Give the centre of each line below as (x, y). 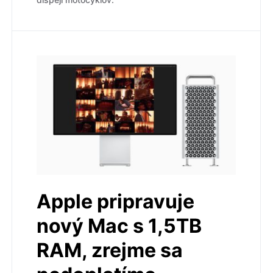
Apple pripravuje (115, 201)
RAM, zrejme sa (110, 250)
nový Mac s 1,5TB (119, 225)
